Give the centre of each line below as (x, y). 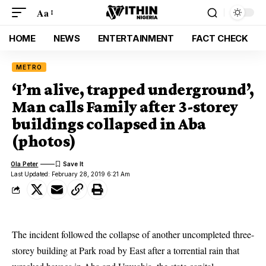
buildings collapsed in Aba (109, 124)
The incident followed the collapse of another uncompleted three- (133, 234)
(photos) (44, 141)
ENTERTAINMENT (136, 38)
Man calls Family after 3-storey (125, 107)
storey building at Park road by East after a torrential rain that (126, 250)
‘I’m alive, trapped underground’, (133, 89)
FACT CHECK (220, 38)
